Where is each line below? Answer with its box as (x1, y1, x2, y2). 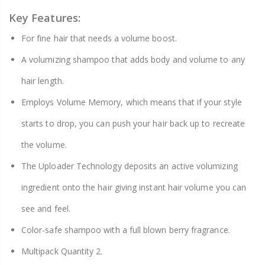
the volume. (21, 139, 67, 151)
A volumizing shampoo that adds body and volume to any (21, 54, 245, 66)
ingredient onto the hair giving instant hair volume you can (21, 182, 247, 193)
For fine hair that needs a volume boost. (21, 33, 177, 44)
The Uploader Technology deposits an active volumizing (21, 160, 238, 172)
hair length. (21, 75, 64, 87)
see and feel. (21, 203, 70, 215)
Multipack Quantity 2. (21, 245, 103, 257)
